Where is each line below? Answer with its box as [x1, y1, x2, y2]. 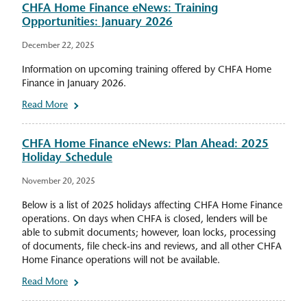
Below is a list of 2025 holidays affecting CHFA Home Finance [22, 201, 282, 212]
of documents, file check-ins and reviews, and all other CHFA [22, 242, 282, 253]
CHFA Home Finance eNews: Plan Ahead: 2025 [22, 139, 269, 151]
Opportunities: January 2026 [22, 17, 173, 29]
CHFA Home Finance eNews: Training [22, 3, 218, 15]
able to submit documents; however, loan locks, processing [22, 228, 276, 239]
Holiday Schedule [22, 153, 112, 164]
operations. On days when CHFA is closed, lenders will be [22, 214, 267, 225]
